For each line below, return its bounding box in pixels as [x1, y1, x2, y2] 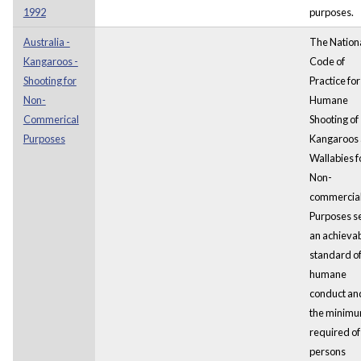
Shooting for [23, 73, 77, 87]
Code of [309, 54, 345, 68]
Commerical [23, 112, 79, 126]
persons [309, 344, 346, 358]
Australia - [23, 35, 70, 48]
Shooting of [309, 112, 359, 126]
